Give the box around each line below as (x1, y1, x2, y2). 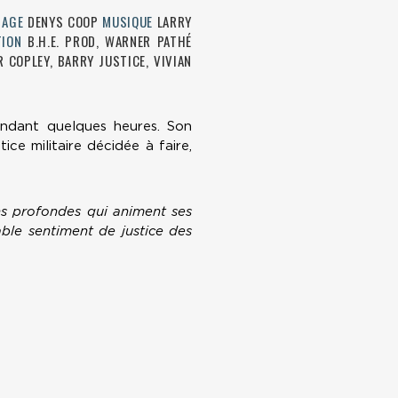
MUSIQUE (102, 12, 153, 32)
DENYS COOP (23, 12, 103, 32)
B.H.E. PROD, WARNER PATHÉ (21, 31, 192, 52)
